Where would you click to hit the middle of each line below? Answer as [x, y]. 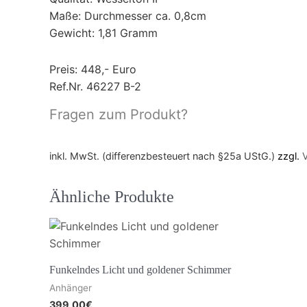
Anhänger [71, 288]
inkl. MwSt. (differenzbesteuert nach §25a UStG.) [162, 156]
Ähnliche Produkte [112, 196]
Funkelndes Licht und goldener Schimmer [140, 270]
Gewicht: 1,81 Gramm [103, 33]
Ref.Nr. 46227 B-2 [95, 86]
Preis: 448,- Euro [93, 69]
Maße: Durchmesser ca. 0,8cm [128, 15]
